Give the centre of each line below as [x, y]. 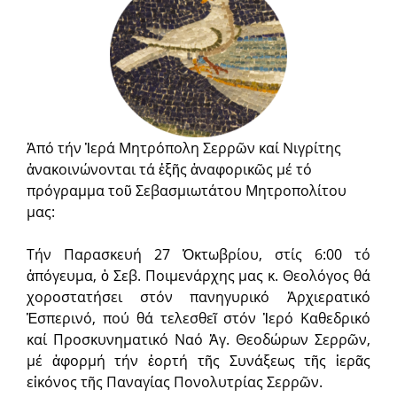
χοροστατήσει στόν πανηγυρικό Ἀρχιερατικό [198, 297]
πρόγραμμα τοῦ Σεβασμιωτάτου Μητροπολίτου [187, 191]
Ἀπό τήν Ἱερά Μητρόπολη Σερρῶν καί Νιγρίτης [184, 148]
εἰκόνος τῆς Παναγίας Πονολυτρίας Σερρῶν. [175, 382]
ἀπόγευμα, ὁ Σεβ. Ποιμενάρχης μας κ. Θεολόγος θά [198, 276]
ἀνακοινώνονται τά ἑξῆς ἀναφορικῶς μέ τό [169, 169]
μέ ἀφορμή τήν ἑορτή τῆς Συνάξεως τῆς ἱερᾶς [198, 361]
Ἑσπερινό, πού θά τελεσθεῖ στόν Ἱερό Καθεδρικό [198, 318]
